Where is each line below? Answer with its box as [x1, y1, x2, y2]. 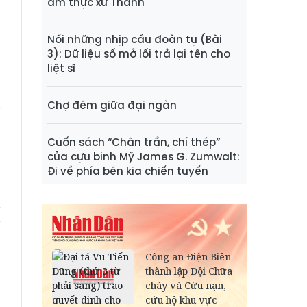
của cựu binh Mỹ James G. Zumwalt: [47, 149, 240, 164]
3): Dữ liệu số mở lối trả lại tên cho [47, 47, 230, 62]
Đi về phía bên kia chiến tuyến [47, 164, 208, 179]
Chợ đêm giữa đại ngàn [47, 98, 177, 113]
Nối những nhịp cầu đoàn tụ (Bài [47, 32, 222, 47]
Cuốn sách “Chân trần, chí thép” [47, 135, 220, 150]
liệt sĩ [47, 61, 75, 76]
